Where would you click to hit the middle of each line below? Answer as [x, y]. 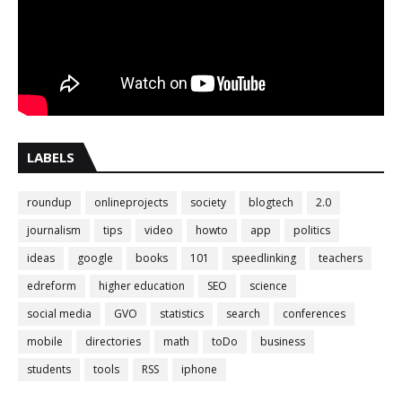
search [243, 313]
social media [59, 313]
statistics [182, 313]
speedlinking [264, 258]
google [95, 258]
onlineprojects [131, 202]
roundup [49, 202]
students [49, 369]
